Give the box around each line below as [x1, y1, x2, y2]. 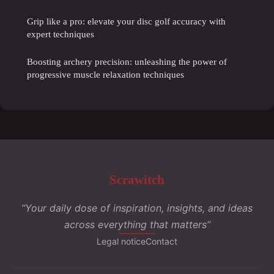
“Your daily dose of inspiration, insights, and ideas [21, 201, 253, 214]
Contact [146, 235, 177, 246]
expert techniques [27, 28, 94, 39]
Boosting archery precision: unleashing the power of [27, 56, 227, 67]
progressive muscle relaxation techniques [27, 68, 184, 80]
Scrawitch [109, 172, 165, 187]
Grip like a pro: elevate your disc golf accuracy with [27, 15, 226, 26]
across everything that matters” [64, 218, 210, 231]
